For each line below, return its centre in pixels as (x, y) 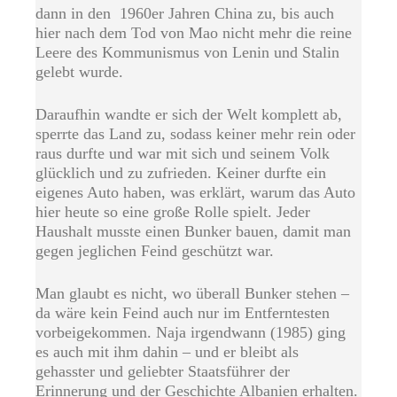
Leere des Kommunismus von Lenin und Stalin (187, 53)
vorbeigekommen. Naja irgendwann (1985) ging (191, 333)
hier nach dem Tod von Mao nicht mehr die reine (194, 33)
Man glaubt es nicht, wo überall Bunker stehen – (192, 294)
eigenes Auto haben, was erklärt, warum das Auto (195, 193)
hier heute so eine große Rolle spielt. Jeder (173, 212)
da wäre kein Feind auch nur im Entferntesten (183, 313)
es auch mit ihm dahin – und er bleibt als (167, 352)
